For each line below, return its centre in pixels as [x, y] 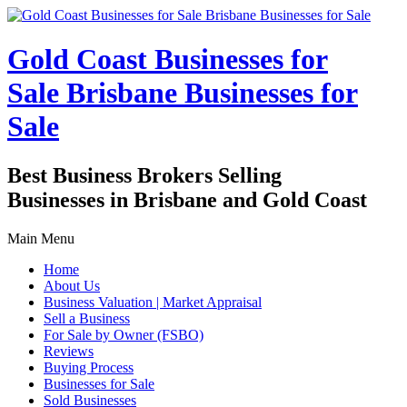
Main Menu [41, 238]
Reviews [69, 351]
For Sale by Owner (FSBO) [124, 334]
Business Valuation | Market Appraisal [153, 302]
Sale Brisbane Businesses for [183, 93]
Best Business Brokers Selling [144, 175]
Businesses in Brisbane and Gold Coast [187, 199]
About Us [72, 285]
